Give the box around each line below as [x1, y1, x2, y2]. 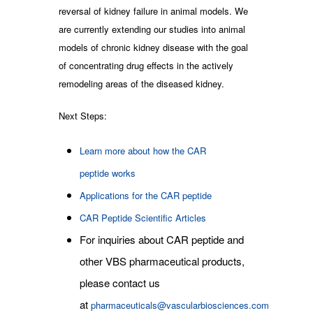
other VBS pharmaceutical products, [80, 253, 245, 268]
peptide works [80, 166, 136, 180]
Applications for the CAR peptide [80, 188, 212, 202]
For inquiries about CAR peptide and [80, 231, 244, 247]
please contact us [80, 275, 160, 290]
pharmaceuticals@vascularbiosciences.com [91, 298, 269, 312]
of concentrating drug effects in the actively [59, 58, 233, 72]
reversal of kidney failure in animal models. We [59, 3, 248, 17]
